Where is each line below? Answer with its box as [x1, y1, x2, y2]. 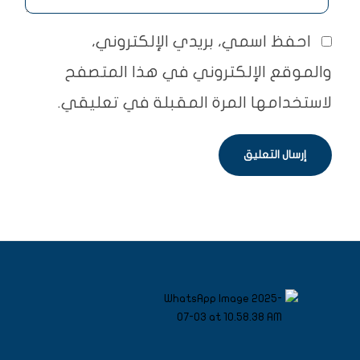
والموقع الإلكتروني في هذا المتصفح [65, 63, 332, 80]
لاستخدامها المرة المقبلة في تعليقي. [58, 93, 332, 111]
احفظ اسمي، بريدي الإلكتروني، [92, 32, 312, 50]
